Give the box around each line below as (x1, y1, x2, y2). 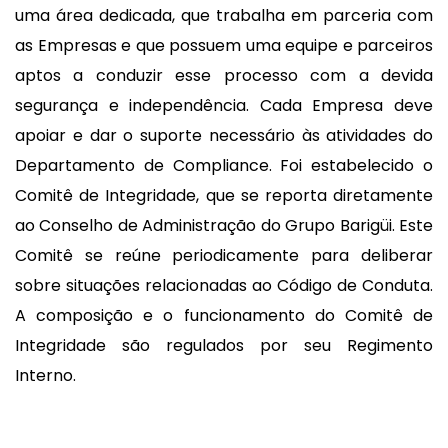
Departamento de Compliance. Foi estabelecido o (15, 154, 433, 177)
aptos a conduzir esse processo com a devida (15, 64, 433, 87)
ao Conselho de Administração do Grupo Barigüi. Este (15, 214, 433, 237)
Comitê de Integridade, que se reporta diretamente (15, 184, 433, 207)
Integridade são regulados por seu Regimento (15, 334, 433, 357)
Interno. (15, 364, 80, 387)
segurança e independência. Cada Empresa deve (15, 94, 433, 117)
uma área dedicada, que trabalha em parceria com (15, 4, 433, 27)
